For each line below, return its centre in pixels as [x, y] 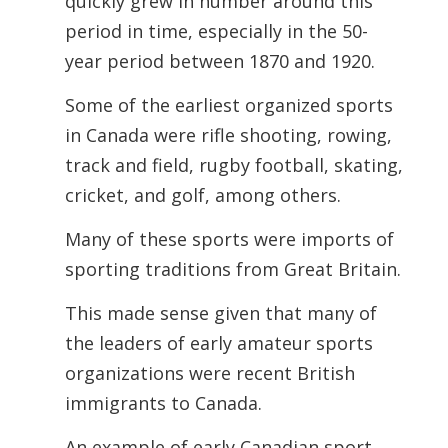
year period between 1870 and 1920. [222, 61]
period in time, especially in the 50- [216, 31]
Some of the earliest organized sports [228, 105]
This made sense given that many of [220, 313]
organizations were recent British [209, 373]
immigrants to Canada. [165, 403]
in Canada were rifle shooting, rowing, [228, 135]
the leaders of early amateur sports [218, 343]
